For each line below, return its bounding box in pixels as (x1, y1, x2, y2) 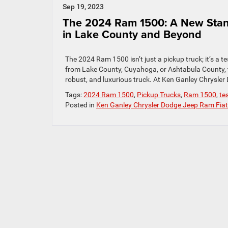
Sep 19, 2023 (63, 3, 104, 11)
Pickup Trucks (137, 91, 181, 99)
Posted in (65, 101, 96, 109)
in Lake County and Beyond (63, 26, 202, 42)
